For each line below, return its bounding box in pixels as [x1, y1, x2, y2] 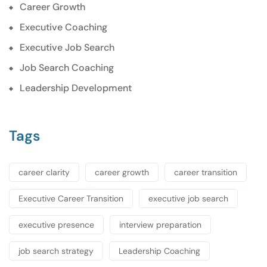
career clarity [18, 167, 70, 178]
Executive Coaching [20, 21, 107, 34]
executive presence [18, 219, 94, 231]
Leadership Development [20, 82, 132, 95]
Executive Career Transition [18, 193, 123, 204]
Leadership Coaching [119, 246, 200, 257]
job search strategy [18, 246, 94, 257]
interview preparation [119, 219, 201, 231]
